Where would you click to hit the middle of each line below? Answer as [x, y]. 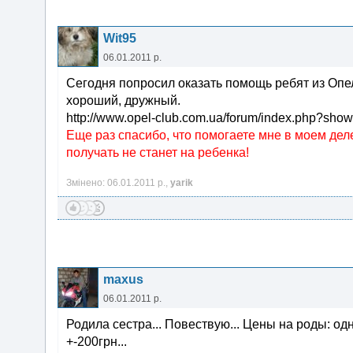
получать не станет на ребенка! [158, 152]
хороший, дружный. [123, 100]
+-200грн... [97, 342]
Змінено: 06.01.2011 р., [118, 183]
